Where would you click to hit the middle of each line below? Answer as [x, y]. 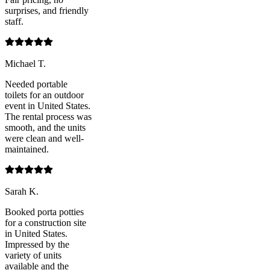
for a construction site [46, 223]
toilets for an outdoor [44, 95]
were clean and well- [44, 139]
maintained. [27, 149]
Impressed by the [37, 245]
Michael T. [25, 64]
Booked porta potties [44, 212]
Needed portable [36, 84]
